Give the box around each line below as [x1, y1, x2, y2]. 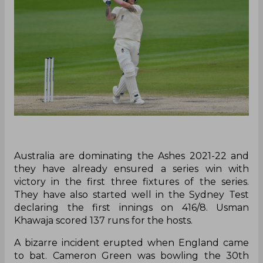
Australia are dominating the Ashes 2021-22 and [14, 150, 249, 162]
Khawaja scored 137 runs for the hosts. [14, 215, 195, 227]
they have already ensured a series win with [14, 163, 249, 175]
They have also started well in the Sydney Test [14, 189, 249, 201]
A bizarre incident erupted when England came [14, 237, 249, 249]
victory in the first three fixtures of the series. [14, 176, 249, 188]
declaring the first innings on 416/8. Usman [14, 202, 249, 214]
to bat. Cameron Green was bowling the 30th [14, 250, 249, 262]
